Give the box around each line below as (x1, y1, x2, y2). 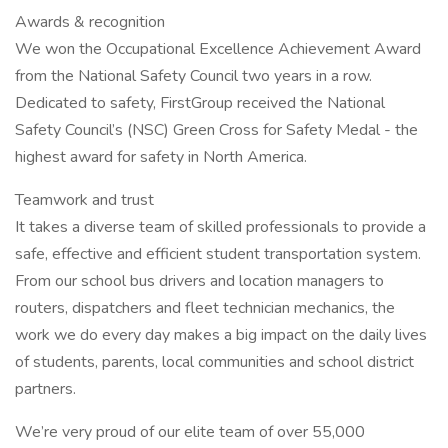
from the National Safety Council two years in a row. (15, 65, 372, 87)
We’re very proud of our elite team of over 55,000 (15, 421, 365, 443)
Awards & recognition (15, 11, 165, 33)
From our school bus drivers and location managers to (15, 270, 384, 292)
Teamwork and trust (15, 189, 154, 211)
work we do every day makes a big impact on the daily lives (15, 324, 427, 346)
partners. (15, 378, 76, 400)
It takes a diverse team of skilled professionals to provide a (15, 216, 426, 238)
